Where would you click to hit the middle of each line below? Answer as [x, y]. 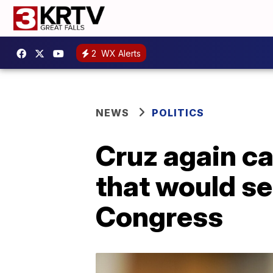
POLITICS [178, 113]
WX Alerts [120, 53]
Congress [159, 216]
